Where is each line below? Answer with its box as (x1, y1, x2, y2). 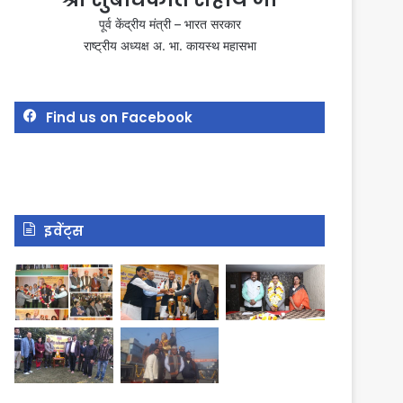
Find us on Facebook (46, 108, 193, 128)
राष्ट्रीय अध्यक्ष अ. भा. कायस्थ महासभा (83, 38, 256, 54)
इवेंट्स (44, 221, 85, 241)
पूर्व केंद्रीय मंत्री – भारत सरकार (98, 16, 241, 32)
